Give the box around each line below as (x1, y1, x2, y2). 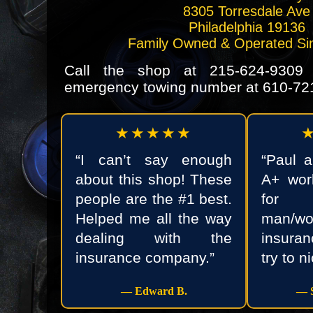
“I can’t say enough (75, 151, 233, 168)
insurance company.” (75, 249, 215, 265)
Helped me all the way (75, 210, 233, 226)
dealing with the (75, 229, 233, 246)
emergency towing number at (64, 78, 263, 95)
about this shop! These (75, 170, 233, 187)
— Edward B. (120, 284, 187, 297)
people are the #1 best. (75, 190, 233, 207)
